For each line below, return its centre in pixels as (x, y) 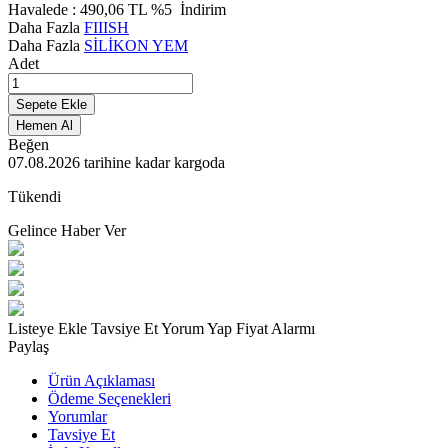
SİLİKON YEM (136, 45)
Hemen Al (44, 125)
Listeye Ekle (49, 328)
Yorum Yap (198, 328)
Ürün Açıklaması (101, 380)
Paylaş (28, 346)
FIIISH (106, 27)
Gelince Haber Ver (67, 230)
